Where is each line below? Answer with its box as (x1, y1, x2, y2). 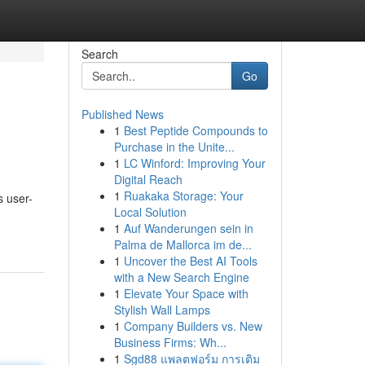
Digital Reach (113, 171, 182, 187)
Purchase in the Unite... (113, 139, 235, 155)
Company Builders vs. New (123, 318, 262, 334)
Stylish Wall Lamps (113, 301, 210, 318)
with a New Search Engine (113, 269, 249, 285)
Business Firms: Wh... (113, 334, 226, 350)
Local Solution (113, 204, 187, 220)
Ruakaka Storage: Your (123, 187, 244, 204)
